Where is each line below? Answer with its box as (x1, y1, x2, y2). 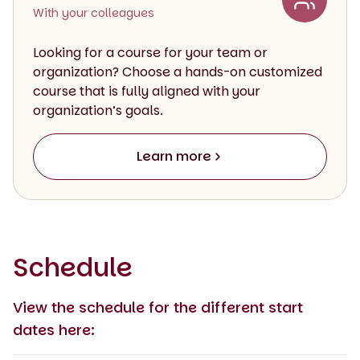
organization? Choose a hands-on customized (33, 62, 322, 81)
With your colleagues (33, 4, 154, 21)
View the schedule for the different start (13, 297, 303, 317)
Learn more (136, 146, 211, 166)
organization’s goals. (33, 100, 163, 120)
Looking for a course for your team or (33, 43, 268, 62)
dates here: (13, 319, 95, 340)
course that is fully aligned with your (33, 81, 260, 100)
